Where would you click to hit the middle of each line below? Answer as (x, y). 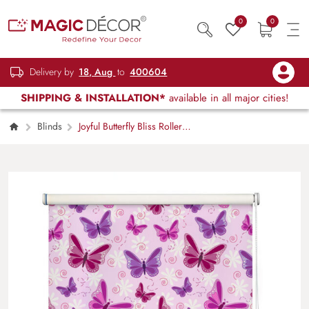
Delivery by (52, 72)
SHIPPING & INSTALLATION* (93, 98)
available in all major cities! (227, 98)
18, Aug (97, 72)
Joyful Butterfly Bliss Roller (129, 126)
